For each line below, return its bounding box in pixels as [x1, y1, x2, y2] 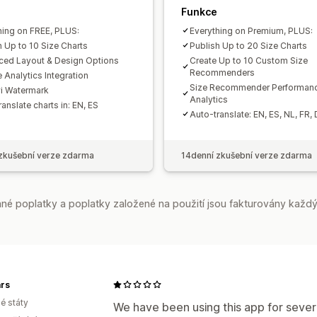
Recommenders [190, 67, 255, 78]
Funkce [181, 5, 217, 18]
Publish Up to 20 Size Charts [190, 40, 307, 51]
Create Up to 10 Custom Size [190, 54, 308, 66]
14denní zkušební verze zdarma [181, 149, 312, 161]
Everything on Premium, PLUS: [190, 25, 313, 36]
